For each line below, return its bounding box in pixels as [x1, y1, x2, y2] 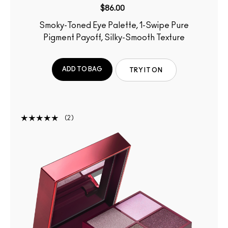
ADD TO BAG [62, 66, 102, 73]
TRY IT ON [129, 67, 162, 74]
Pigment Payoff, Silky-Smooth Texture [43, 33, 185, 42]
